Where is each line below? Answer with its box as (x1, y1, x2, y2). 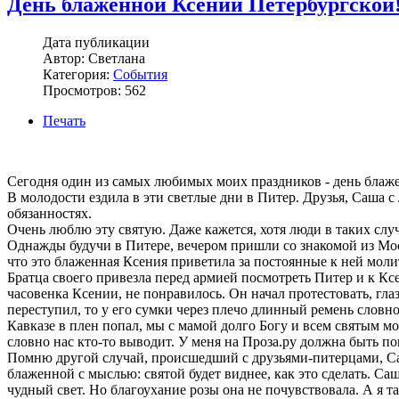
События (113, 67, 167, 83)
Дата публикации (43, 35, 150, 51)
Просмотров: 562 (43, 83, 146, 99)
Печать (43, 113, 85, 129)
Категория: (43, 67, 113, 83)
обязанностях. (7, 206, 92, 222)
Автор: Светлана (43, 51, 145, 67)
